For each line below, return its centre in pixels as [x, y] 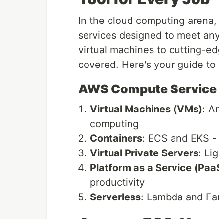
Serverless [115, 197]
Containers [116, 139]
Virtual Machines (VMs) [146, 109]
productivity [117, 183]
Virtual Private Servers [144, 153]
